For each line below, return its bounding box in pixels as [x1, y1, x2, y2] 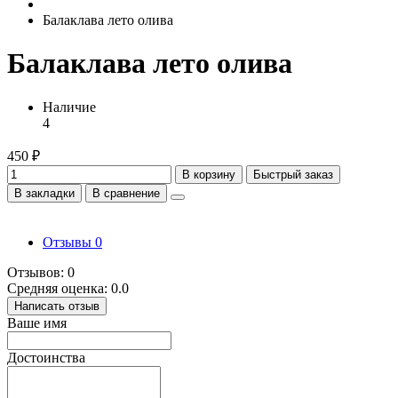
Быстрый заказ [253, 167, 333, 181]
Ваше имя [7, 314, 67, 330]
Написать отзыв [14, 298, 99, 313]
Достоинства [7, 349, 85, 365]
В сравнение [92, 186, 160, 200]
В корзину [182, 167, 235, 181]
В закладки [14, 186, 75, 200]
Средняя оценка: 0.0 [7, 280, 129, 296]
